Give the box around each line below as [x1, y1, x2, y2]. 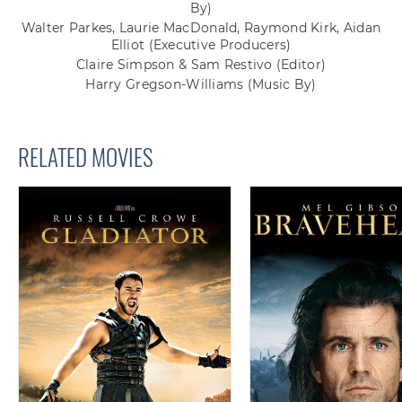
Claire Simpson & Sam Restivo [75, 56, 276, 73]
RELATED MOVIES [18, 139, 153, 173]
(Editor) [275, 56, 327, 73]
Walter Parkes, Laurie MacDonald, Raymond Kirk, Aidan [21, 19, 381, 36]
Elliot [110, 36, 149, 53]
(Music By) [247, 75, 317, 92]
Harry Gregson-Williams [85, 75, 248, 92]
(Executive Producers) [148, 36, 292, 53]
